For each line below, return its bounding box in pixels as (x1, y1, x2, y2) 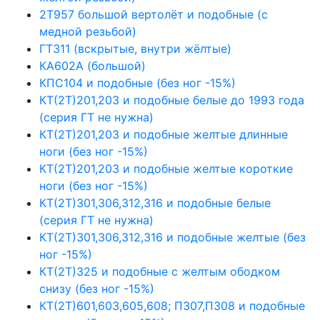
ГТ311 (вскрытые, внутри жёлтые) (39, 41, 231, 56)
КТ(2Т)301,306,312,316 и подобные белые (39, 195, 271, 210)
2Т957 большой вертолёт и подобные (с (39, 6, 268, 21)
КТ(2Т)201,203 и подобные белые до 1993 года (39, 92, 304, 107)
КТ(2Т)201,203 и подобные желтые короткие (39, 161, 293, 176)
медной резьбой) (39, 24, 136, 39)
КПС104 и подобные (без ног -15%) (39, 75, 236, 90)
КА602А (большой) (39, 58, 146, 73)
